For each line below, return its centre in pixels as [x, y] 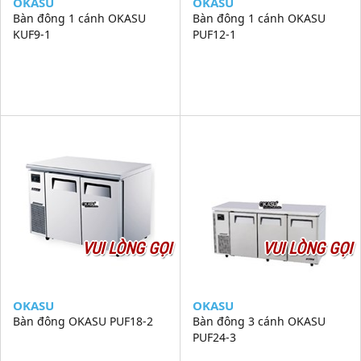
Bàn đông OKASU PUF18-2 [83, 321]
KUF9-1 [32, 34]
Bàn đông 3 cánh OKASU [259, 321]
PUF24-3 [214, 337]
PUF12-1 [214, 34]
